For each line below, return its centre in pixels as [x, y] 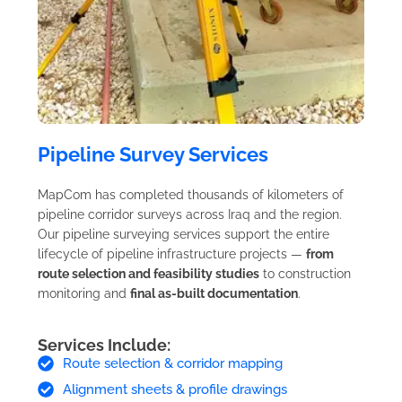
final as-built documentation [214, 293]
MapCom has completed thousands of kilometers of [191, 194]
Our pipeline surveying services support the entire [184, 234]
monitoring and [84, 293]
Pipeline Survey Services [153, 154]
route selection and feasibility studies [149, 273]
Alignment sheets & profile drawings [175, 389]
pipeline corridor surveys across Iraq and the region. [190, 214]
